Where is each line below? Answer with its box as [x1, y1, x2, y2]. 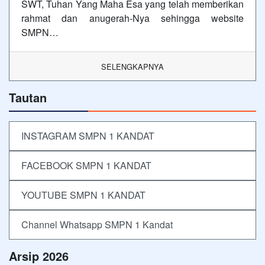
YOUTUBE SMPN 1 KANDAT [21, 188, 146, 202]
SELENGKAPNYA [101, 61, 164, 73]
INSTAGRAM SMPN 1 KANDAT [21, 129, 154, 143]
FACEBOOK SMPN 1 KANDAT [21, 159, 151, 173]
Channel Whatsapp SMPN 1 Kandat [21, 218, 173, 232]
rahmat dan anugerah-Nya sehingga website [21, 11, 244, 25]
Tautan [9, 89, 47, 106]
